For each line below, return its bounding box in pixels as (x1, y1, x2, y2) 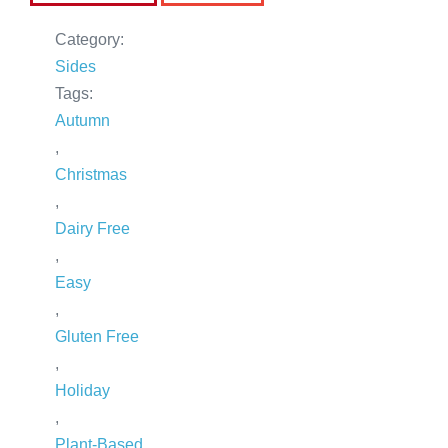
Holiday (55, 381, 110, 399)
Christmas (55, 165, 127, 183)
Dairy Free (55, 219, 130, 237)
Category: (55, 30, 124, 48)
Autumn (55, 111, 110, 129)
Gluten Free (55, 327, 139, 345)
